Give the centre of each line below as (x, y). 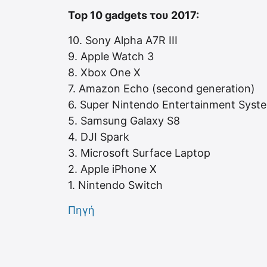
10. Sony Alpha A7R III (123, 40)
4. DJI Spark (99, 136)
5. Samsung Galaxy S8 (124, 120)
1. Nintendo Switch (115, 185)
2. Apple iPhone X (112, 169)
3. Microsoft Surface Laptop (139, 153)
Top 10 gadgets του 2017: (133, 15)
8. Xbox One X (104, 72)
